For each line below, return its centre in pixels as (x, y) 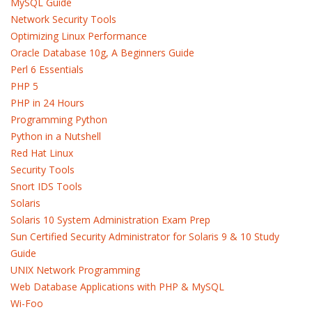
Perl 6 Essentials (47, 69)
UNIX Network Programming (75, 270)
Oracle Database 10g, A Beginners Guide (102, 53)
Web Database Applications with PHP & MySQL (117, 287)
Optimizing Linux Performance (79, 36)
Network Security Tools (63, 19)
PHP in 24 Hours (47, 103)
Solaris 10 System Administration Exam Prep (110, 220)
